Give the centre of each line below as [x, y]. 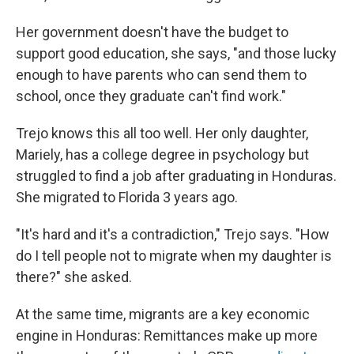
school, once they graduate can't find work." [151, 96]
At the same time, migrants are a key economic [163, 314]
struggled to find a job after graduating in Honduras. [176, 176]
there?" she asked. [74, 277]
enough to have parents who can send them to [161, 75]
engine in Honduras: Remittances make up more [167, 335]
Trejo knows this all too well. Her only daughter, [162, 133]
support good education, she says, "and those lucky [176, 53]
